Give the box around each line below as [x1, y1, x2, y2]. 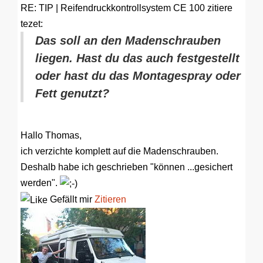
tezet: [21, 18, 43, 29]
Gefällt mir [48, 194, 95, 204]
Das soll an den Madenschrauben [35, 33, 221, 47]
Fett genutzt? [35, 86, 109, 100]
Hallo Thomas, [21, 130, 82, 140]
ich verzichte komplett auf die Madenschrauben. [21, 146, 218, 156]
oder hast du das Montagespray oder [35, 69, 241, 82]
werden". [21, 177, 60, 188]
